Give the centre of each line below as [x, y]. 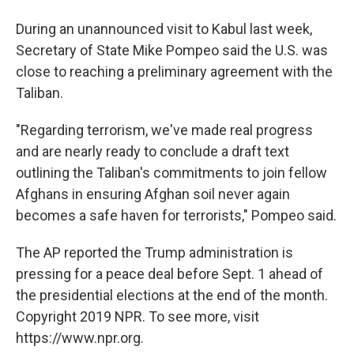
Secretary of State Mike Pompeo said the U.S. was [172, 50]
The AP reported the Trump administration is [154, 252]
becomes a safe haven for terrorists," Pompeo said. [176, 215]
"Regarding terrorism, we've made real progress [164, 130]
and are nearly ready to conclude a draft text [153, 151]
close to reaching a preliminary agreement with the [174, 72]
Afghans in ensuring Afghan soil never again [153, 194]
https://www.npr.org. [80, 338]
